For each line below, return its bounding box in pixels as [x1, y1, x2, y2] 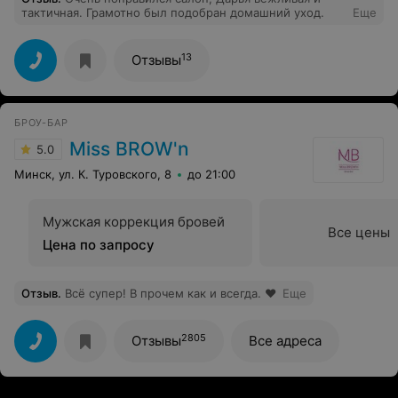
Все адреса [249, 332, 322, 350]
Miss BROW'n [69, 138, 189, 161]
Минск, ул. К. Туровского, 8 [14, 167, 171, 182]
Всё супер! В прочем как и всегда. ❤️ [65, 286, 276, 301]
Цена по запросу [43, 236, 155, 254]
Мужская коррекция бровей [43, 213, 225, 231]
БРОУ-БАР [14, 116, 68, 130]
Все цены [328, 224, 390, 242]
